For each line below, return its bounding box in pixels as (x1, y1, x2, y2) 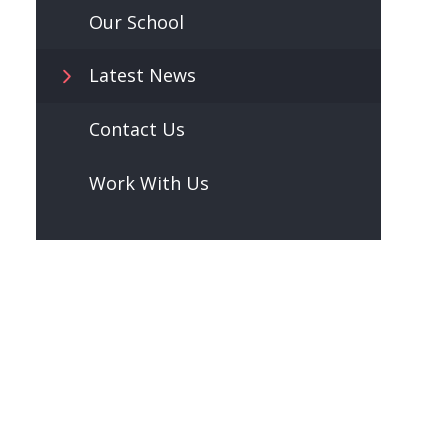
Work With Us (88, 170, 209, 195)
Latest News (88, 63, 196, 88)
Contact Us (88, 117, 185, 142)
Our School (88, 9, 184, 34)
